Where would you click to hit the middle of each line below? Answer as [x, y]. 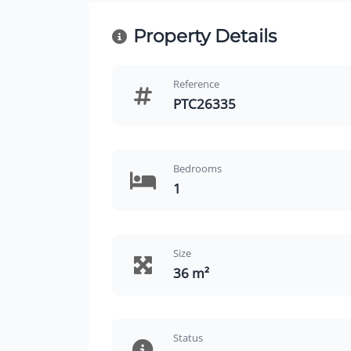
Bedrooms [198, 168]
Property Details [204, 36]
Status [188, 337]
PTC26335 [205, 104]
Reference [197, 83]
